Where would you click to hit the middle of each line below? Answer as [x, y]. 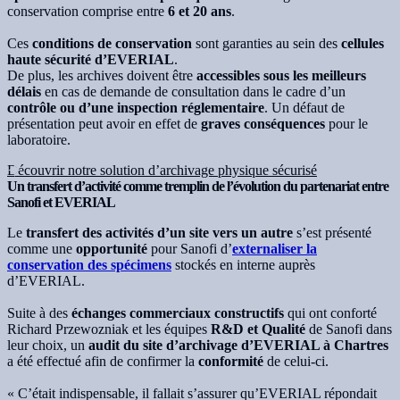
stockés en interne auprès [243, 265]
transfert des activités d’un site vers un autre [159, 233]
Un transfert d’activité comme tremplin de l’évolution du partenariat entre [198, 187]
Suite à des [39, 313]
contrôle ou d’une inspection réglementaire [136, 108]
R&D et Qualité [258, 329]
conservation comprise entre [87, 12]
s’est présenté [332, 233]
